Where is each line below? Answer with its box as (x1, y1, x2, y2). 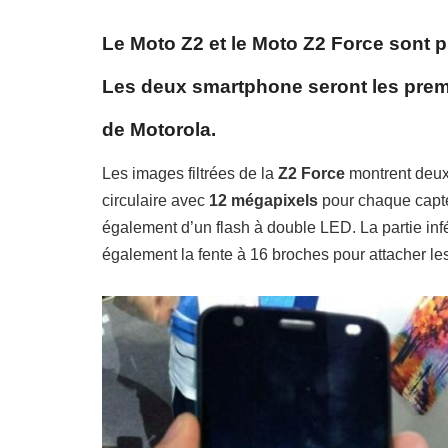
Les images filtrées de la (102, 165, 274, 183)
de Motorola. (102, 118, 216, 140)
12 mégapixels (209, 192, 318, 210)
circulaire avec (102, 192, 209, 210)
